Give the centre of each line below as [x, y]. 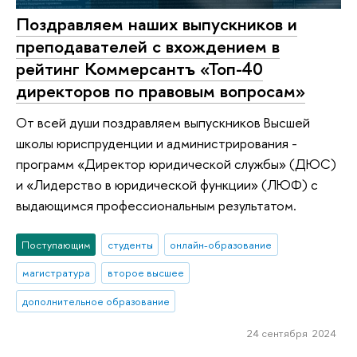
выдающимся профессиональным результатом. [156, 206]
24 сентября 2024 [291, 333]
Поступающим [56, 244]
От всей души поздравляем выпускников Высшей [163, 123]
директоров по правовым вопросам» [161, 90]
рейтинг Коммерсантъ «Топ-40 [139, 68]
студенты [130, 244]
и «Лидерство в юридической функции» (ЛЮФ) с [167, 185]
